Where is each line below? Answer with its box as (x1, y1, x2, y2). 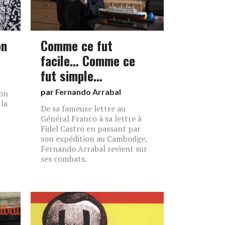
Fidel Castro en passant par (41, 123, 141, 134)
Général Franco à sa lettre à (41, 113, 142, 124)
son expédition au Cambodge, (41, 133, 147, 144)
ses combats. (41, 153, 87, 164)
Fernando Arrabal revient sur (41, 143, 147, 154)
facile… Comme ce (41, 51, 135, 70)
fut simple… (41, 66, 102, 85)
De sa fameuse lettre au (41, 103, 126, 114)
